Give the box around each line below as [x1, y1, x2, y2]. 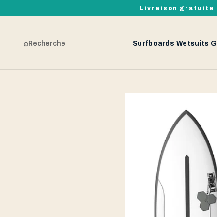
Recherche [28, 39, 65, 47]
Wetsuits [176, 39, 209, 47]
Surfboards [133, 39, 175, 47]
